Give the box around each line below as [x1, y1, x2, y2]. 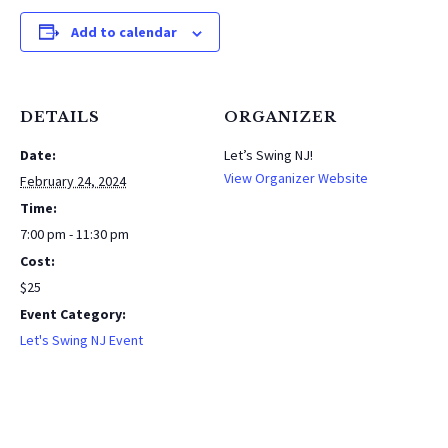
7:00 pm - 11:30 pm [20, 225, 129, 244]
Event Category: [20, 305, 126, 324]
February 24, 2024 [20, 172, 126, 191]
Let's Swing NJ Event [20, 331, 143, 350]
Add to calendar [70, 23, 177, 42]
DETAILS [20, 108, 100, 127]
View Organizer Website [224, 169, 368, 188]
